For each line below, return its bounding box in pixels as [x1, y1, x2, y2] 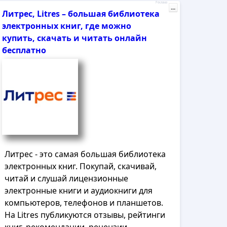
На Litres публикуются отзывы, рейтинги [5, 209, 166, 220]
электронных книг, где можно [2, 20, 132, 31]
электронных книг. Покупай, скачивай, [5, 161, 157, 172]
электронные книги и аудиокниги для [5, 185, 153, 196]
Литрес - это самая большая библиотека [5, 148, 166, 160]
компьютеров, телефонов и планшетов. [5, 197, 164, 208]
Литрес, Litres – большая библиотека [2, 8, 160, 19]
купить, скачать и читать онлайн [2, 32, 147, 44]
